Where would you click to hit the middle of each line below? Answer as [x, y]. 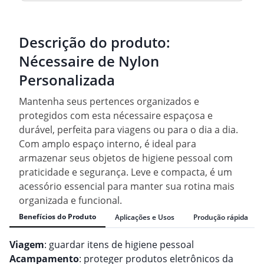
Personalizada [67, 80]
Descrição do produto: [95, 42]
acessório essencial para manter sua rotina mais [127, 187]
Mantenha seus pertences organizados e [109, 102]
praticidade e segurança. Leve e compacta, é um [126, 172]
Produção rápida [221, 217]
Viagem [27, 245]
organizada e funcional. [70, 201]
